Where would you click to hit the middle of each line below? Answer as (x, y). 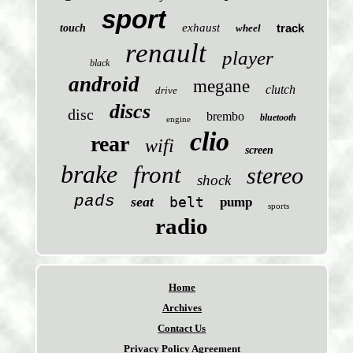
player (248, 58)
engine (178, 119)
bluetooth (278, 118)
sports (279, 206)
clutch (280, 90)
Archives (182, 308)
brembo (225, 117)
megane (221, 87)
